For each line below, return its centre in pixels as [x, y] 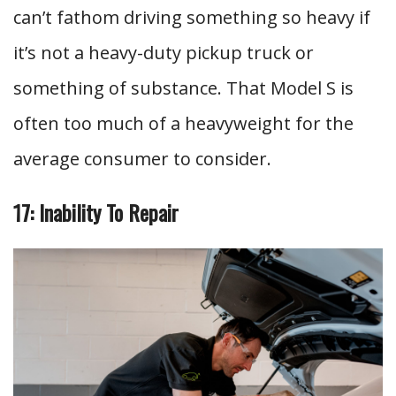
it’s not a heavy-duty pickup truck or [164, 53]
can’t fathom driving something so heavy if [192, 17]
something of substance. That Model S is [183, 88]
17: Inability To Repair [96, 212]
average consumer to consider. [142, 159]
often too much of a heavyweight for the [183, 123]
